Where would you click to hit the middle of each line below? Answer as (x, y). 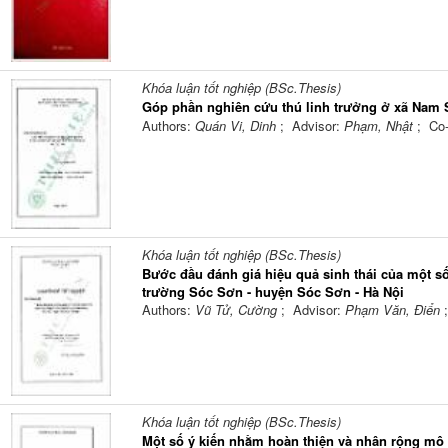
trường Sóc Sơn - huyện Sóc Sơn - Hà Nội (272, 292)
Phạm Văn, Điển (394, 310)
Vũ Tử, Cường (237, 310)
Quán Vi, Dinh (237, 126)
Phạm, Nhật (380, 126)
